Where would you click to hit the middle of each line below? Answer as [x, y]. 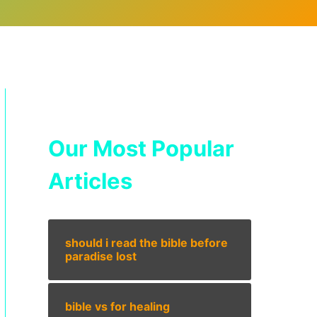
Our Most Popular [141, 148]
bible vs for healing [117, 306]
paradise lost [101, 256]
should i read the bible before [146, 242]
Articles [90, 180]
